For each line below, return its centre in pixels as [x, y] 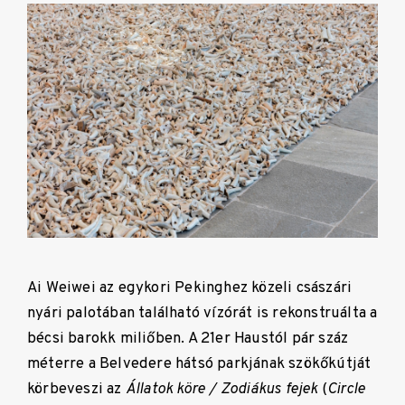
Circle [347, 390]
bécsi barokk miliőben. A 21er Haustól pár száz [188, 339]
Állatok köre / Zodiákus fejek [221, 390]
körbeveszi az [76, 390]
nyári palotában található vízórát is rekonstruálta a [202, 314]
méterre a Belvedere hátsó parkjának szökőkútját [199, 364]
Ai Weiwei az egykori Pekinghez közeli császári [190, 288]
